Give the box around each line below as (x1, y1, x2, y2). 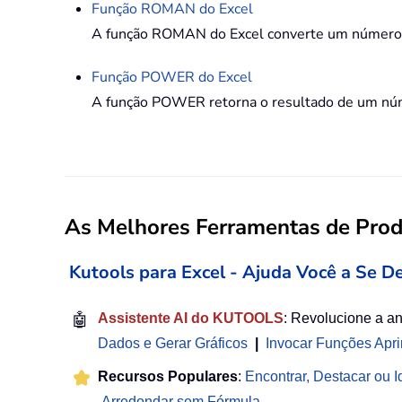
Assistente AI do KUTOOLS (98, 310, 284, 327)
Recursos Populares (98, 369, 238, 385)
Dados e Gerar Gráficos (98, 336, 248, 352)
